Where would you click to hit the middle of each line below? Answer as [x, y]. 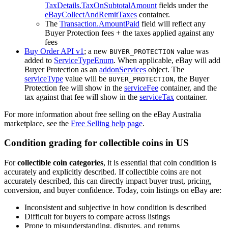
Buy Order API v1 [54, 51]
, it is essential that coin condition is [160, 163]
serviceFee [141, 88]
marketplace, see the [37, 123]
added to [39, 60]
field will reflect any [173, 23]
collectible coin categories [60, 163]
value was [192, 51]
